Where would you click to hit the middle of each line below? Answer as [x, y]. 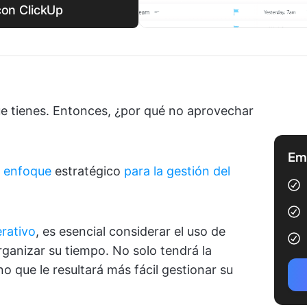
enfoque [27, 171]
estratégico [88, 171]
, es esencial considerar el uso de [131, 231]
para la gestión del [177, 171]
